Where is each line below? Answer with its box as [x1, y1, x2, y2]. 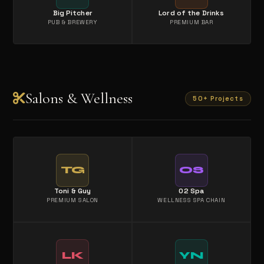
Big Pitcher [52, 8, 93, 18]
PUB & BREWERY [47, 18, 98, 27]
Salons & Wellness [25, 89, 133, 108]
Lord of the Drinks [159, 8, 225, 18]
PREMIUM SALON [47, 196, 99, 204]
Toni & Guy [54, 186, 91, 196]
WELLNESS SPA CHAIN [157, 196, 226, 204]
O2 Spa [179, 186, 204, 196]
